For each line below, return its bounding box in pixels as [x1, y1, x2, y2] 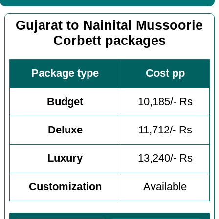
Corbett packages [53, 33, 166, 48]
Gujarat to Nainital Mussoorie [16, 18, 203, 33]
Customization [28, 181, 102, 193]
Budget [47, 96, 84, 108]
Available [143, 181, 187, 193]
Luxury [47, 153, 83, 165]
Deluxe [47, 124, 83, 136]
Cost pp [145, 67, 185, 80]
